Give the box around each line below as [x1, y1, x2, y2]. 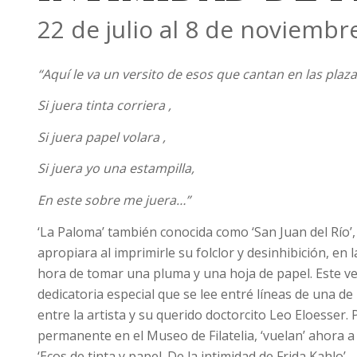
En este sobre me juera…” [37, 190, 190, 209]
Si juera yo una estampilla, [37, 159, 194, 178]
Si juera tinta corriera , [37, 96, 171, 115]
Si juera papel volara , [37, 127, 166, 146]
